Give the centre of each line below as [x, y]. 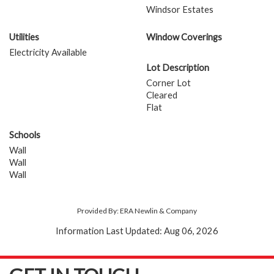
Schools [25, 135]
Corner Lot [168, 83]
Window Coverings [184, 37]
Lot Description [178, 68]
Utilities [24, 37]
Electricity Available [48, 53]
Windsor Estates [180, 10]
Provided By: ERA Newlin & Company [137, 211]
